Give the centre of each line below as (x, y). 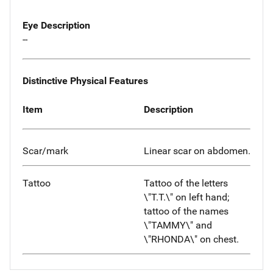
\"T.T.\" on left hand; (186, 197)
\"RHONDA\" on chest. (191, 239)
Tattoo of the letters (186, 183)
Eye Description (56, 26)
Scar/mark (45, 151)
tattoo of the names (186, 211)
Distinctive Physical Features (85, 80)
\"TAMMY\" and (178, 225)
